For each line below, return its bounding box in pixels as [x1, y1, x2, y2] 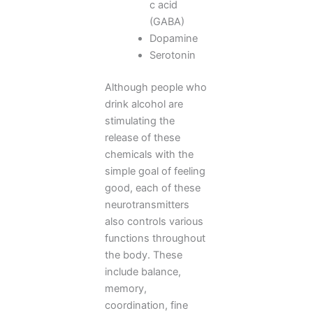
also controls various [105, 214, 203, 228]
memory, [105, 282, 147, 295]
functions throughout [105, 231, 205, 245]
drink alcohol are [105, 97, 183, 110]
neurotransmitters [105, 198, 189, 211]
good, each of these [105, 181, 201, 194]
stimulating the [105, 114, 175, 127]
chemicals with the [105, 147, 194, 161]
